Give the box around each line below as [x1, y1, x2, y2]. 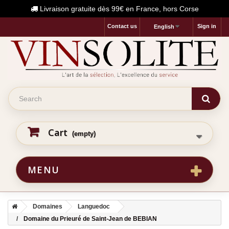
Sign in [197, 23, 216, 29]
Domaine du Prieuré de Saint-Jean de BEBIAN [24, 215, 157, 222]
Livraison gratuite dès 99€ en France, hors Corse [37, 5, 199, 13]
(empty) [72, 129, 96, 138]
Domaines [33, 202, 62, 210]
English [153, 24, 174, 30]
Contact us [107, 23, 137, 29]
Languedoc [78, 202, 110, 210]
